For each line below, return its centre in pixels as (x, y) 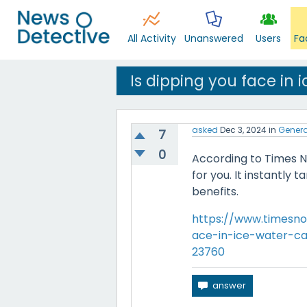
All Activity (151, 38)
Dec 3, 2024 (243, 130)
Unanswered (213, 38)
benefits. (215, 192)
